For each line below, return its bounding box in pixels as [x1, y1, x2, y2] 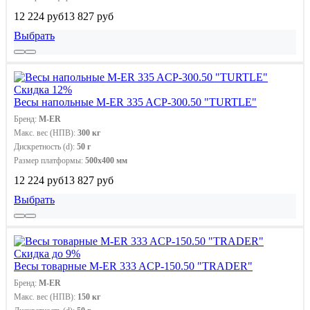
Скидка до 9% [14, 247, 80, 259]
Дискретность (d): [14, 141, 77, 152]
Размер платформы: [14, 155, 85, 165]
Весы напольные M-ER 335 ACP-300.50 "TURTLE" [14, 95, 257, 108]
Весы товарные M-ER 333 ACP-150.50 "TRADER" [14, 259, 253, 272]
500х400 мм [85, 155, 127, 165]
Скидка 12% [14, 83, 72, 95]
